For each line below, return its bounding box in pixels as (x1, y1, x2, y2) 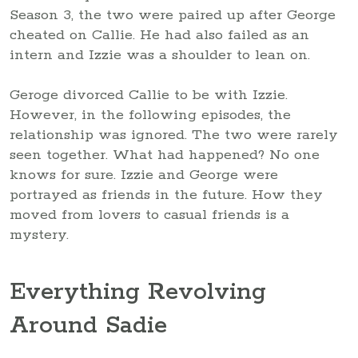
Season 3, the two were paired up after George (10, 6, 336, 24)
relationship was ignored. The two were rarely (10, 125, 338, 144)
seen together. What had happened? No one (10, 145, 320, 164)
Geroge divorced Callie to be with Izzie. (10, 86, 288, 104)
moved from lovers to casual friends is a (10, 205, 289, 224)
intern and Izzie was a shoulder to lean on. (10, 46, 310, 64)
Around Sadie (10, 310, 167, 342)
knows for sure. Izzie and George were (10, 165, 278, 184)
